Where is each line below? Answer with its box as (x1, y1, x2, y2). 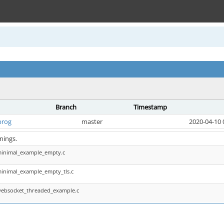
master (81, 117, 102, 126)
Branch (55, 102, 76, 111)
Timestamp (133, 102, 167, 111)
